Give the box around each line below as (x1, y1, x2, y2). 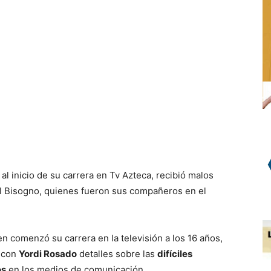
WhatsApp (47, 11, 79, 20)
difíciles (157, 248, 192, 260)
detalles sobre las (77, 248, 157, 260)
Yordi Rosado (19, 248, 77, 260)
